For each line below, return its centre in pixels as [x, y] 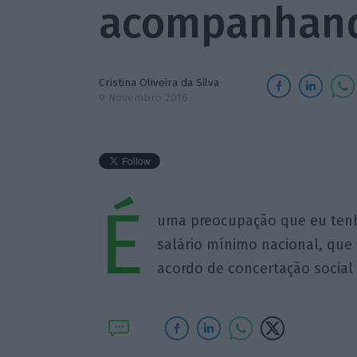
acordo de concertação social [255, 269]
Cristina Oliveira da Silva [159, 82]
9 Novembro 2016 [143, 98]
